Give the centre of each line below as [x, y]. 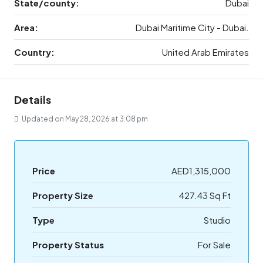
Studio [217, 220]
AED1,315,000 [201, 171]
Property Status [68, 245]
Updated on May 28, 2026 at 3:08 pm [84, 119]
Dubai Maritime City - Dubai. [192, 27]
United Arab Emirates [205, 52]
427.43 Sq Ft [205, 195]
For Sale [214, 245]
